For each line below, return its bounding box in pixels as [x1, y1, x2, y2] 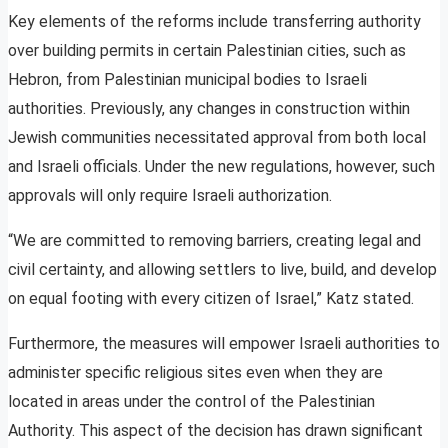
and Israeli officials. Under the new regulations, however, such [8, 157, 435, 177]
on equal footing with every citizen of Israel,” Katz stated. [8, 289, 414, 309]
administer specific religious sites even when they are [8, 363, 383, 383]
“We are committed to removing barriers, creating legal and [8, 231, 421, 251]
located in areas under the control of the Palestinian [8, 392, 375, 412]
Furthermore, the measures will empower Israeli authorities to [8, 334, 440, 354]
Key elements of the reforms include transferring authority [8, 12, 421, 32]
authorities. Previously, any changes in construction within [8, 99, 410, 119]
